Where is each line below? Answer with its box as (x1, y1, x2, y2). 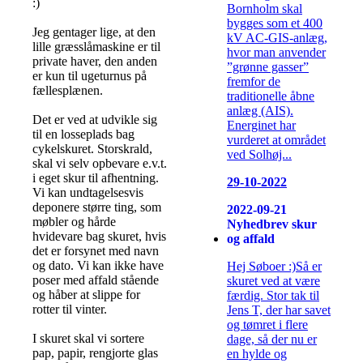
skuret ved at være (227, 274, 320, 288)
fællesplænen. (32, 83, 103, 97)
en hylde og (227, 347, 287, 361)
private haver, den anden (32, 53, 157, 68)
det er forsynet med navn (32, 243, 159, 258)
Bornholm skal (227, 2, 302, 16)
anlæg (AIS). (227, 104, 293, 118)
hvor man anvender (227, 45, 326, 60)
